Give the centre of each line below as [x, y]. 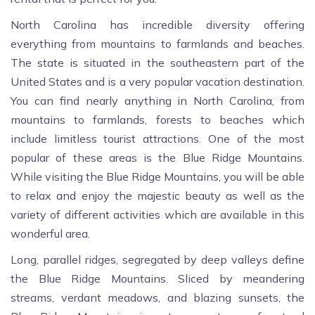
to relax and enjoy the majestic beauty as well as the [157, 196]
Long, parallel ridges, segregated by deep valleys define [157, 260]
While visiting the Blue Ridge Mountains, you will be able [157, 177]
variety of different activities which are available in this [157, 215]
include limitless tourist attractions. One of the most [157, 139]
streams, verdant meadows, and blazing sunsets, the [157, 298]
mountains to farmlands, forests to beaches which [157, 120]
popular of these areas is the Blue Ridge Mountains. [157, 158]
